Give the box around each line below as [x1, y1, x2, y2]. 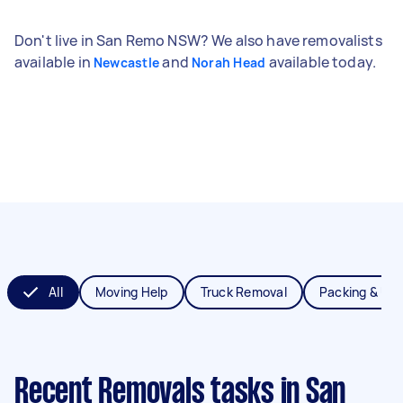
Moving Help [94, 282, 168, 300]
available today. [265, 51, 377, 72]
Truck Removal [200, 282, 287, 300]
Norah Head [191, 53, 266, 71]
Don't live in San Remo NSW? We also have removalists [14, 30, 382, 50]
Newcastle [93, 53, 160, 71]
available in [14, 51, 94, 72]
